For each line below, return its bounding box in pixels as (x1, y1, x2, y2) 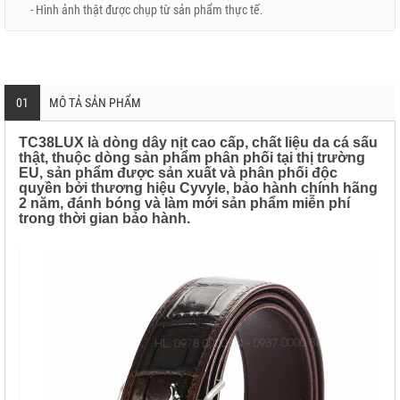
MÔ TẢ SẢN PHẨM (49, 96, 141, 110)
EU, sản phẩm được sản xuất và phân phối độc (19, 165, 337, 180)
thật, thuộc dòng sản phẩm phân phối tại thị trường (19, 150, 365, 165)
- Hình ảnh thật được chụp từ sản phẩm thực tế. (14, 3, 263, 17)
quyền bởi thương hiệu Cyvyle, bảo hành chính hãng (19, 180, 378, 196)
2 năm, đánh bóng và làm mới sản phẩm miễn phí (19, 196, 350, 211)
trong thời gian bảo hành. (19, 211, 190, 226)
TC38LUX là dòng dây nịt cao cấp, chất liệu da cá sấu (19, 135, 378, 150)
